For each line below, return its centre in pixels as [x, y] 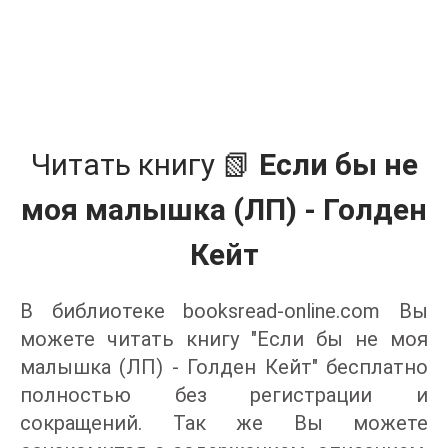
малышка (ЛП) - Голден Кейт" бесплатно [224, 367]
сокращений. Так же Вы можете [224, 423]
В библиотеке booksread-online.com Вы [224, 311]
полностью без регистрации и [224, 395]
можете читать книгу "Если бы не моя [224, 339]
